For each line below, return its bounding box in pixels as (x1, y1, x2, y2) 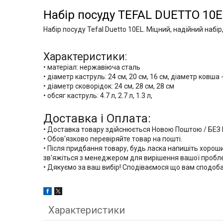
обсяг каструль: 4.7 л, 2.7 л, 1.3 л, (47, 92, 152, 100)
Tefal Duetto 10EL (87, 25, 143, 34)
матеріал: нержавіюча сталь (47, 63, 140, 72)
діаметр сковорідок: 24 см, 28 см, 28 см (47, 82, 174, 91)
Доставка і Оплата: (43, 111, 151, 126)
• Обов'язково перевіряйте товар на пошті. (43, 135, 182, 143)
